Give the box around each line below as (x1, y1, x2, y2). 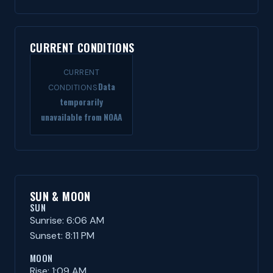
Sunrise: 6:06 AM (30, 214, 104, 227)
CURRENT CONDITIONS (30, 40, 135, 55)
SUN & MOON (30, 188, 91, 204)
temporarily (60, 96, 103, 108)
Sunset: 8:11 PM (30, 229, 94, 242)
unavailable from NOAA (41, 111, 122, 123)
